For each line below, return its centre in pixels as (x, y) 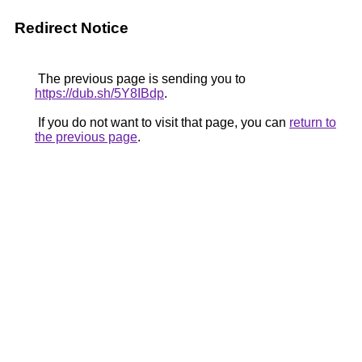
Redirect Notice (72, 28)
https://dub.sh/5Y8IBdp (99, 93)
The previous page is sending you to (140, 79)
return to (313, 122)
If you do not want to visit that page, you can (162, 122)
